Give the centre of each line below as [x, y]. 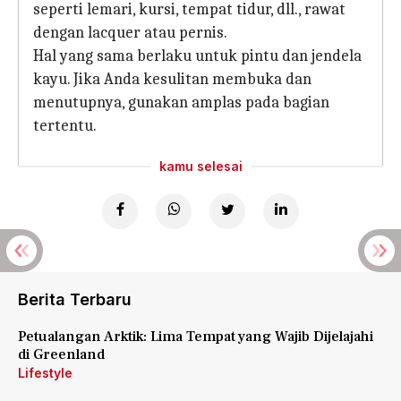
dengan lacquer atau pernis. [130, 33]
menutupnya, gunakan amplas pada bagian [181, 102]
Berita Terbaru [75, 299]
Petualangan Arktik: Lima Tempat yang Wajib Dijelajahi [196, 337]
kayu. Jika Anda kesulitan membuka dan [172, 79]
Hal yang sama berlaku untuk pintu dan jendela [197, 56]
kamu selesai [200, 166]
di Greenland [61, 354]
